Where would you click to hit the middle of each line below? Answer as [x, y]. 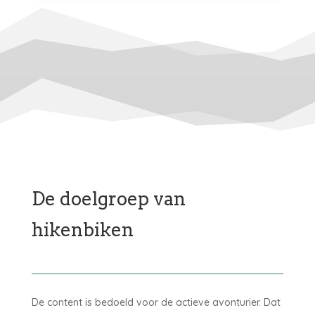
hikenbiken [82, 229]
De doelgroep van [108, 198]
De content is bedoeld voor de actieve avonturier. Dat [156, 302]
